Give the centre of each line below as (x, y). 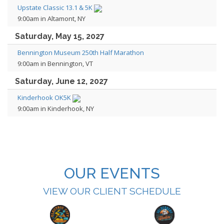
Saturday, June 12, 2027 (61, 81)
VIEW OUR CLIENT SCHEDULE (112, 191)
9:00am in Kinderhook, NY (56, 108)
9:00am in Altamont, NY (51, 18)
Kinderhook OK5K (44, 97)
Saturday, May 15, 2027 (60, 36)
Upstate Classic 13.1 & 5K (55, 7)
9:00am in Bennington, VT (55, 63)
